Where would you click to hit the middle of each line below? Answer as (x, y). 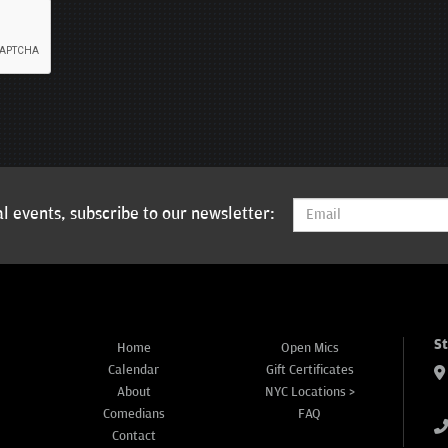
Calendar (134, 369)
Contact (133, 435)
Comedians (133, 413)
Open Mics (309, 347)
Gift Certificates (309, 369)
